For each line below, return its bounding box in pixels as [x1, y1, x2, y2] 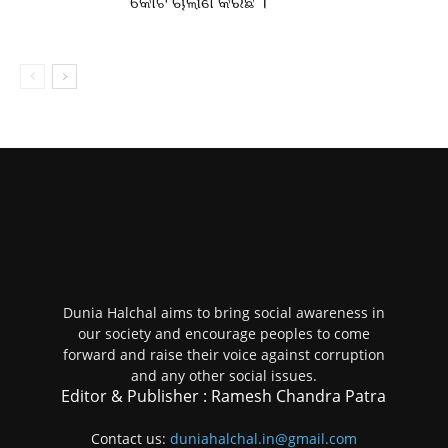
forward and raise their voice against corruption [62, 345, 385, 364]
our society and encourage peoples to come [77, 324, 370, 343]
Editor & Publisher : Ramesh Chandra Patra [61, 385, 387, 407]
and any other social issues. [130, 366, 317, 385]
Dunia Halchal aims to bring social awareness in [62, 303, 385, 322]
